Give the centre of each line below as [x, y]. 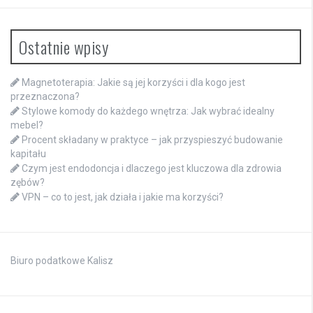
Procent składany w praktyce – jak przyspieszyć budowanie [152, 139]
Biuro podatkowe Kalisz [62, 260]
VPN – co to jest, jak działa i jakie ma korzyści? [123, 197]
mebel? [27, 125]
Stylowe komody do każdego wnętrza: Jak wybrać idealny [148, 111]
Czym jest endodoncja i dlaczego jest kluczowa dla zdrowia [152, 168]
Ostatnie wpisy [64, 46]
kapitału [28, 153]
